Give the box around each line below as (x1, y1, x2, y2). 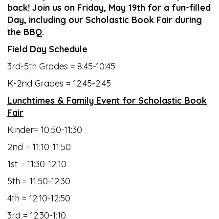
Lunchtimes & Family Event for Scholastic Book (7, 95, 207, 106)
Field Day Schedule (7, 44, 88, 55)
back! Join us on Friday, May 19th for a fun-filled (7, 2, 211, 13)
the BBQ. (7, 26, 46, 38)
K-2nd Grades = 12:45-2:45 (7, 78, 111, 89)
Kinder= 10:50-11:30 (7, 124, 82, 135)
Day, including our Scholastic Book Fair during (7, 14, 202, 25)
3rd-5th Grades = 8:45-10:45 (7, 61, 115, 72)
